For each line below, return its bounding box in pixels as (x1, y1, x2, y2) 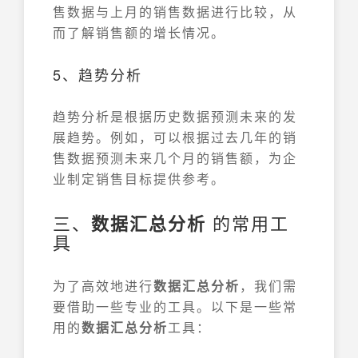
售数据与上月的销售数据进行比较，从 (53, 2, 297, 21)
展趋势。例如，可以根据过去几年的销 (53, 128, 297, 146)
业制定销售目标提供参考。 (53, 169, 225, 188)
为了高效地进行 (53, 276, 153, 295)
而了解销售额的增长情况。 (53, 23, 225, 42)
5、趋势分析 (53, 64, 142, 85)
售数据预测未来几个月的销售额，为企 (53, 149, 297, 167)
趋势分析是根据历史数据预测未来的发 (53, 107, 297, 125)
